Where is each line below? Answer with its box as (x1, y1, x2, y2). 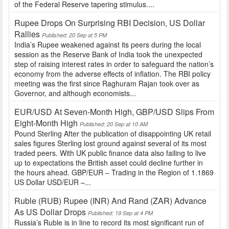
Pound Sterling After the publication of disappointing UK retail (14, 128, 211, 139)
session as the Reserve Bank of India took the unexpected (14, 49, 202, 60)
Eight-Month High (14, 117, 78, 129)
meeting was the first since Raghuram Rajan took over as (14, 78, 199, 89)
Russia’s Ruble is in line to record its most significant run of (14, 217, 204, 228)
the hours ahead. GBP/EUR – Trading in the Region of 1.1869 (14, 167, 214, 178)
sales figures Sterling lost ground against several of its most (14, 138, 207, 149)
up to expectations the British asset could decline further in (14, 157, 203, 168)
